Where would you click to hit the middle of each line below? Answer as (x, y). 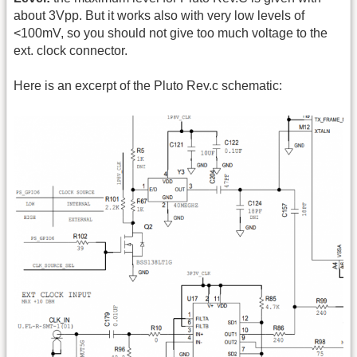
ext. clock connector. (71, 50)
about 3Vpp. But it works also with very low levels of (159, 15)
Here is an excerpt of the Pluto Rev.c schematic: (148, 86)
